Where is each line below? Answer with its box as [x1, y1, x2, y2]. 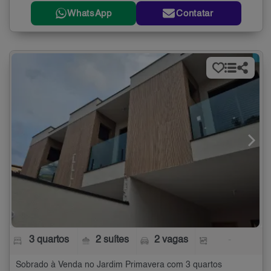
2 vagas [154, 235, 188, 246]
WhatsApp [67, 8, 112, 18]
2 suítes [96, 235, 129, 246]
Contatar [176, 8, 214, 18]
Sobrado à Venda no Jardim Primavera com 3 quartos [16, 261, 222, 270]
